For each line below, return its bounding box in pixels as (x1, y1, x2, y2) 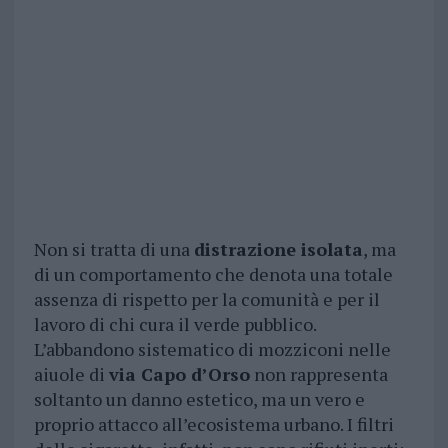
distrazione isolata (193, 237, 363, 262)
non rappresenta (249, 362, 388, 387)
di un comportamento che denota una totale (33, 262, 393, 287)
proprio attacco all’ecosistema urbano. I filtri (33, 412, 394, 437)
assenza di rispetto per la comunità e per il (33, 287, 380, 312)
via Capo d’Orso (108, 362, 250, 387)
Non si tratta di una (33, 237, 194, 262)
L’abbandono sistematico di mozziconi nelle (33, 337, 391, 362)
